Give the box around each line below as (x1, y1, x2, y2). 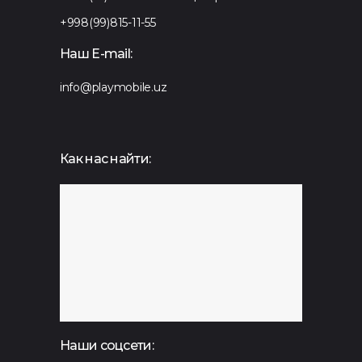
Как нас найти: (60, 150, 151, 166)
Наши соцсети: (60, 337, 154, 353)
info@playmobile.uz (60, 80, 167, 95)
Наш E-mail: (60, 46, 133, 62)
